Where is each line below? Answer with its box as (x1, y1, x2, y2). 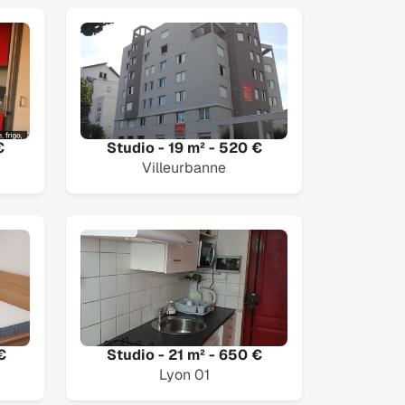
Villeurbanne (142, 158, 226, 177)
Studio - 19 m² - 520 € (106, 138, 262, 157)
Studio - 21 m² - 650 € (106, 345, 262, 365)
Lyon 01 (158, 365, 210, 385)
